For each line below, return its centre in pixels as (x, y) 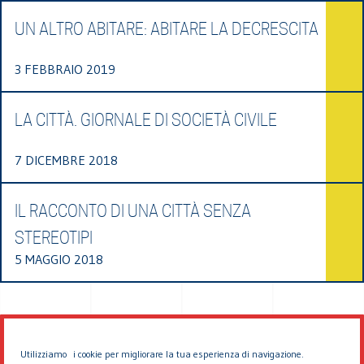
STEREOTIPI (54, 238)
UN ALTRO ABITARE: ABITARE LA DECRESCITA (167, 29)
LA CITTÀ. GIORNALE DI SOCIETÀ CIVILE (146, 120)
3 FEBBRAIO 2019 (65, 69)
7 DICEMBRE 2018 (66, 160)
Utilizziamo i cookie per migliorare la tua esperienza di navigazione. (162, 354)
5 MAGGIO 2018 (59, 259)
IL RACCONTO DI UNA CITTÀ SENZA (133, 211)
